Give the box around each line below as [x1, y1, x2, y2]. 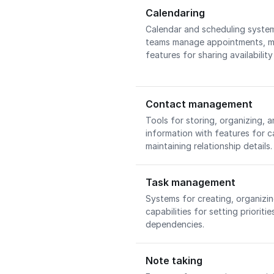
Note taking [146, 254, 202, 267]
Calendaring [146, 7, 205, 19]
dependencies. [146, 219, 207, 229]
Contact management [146, 98, 253, 110]
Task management [146, 176, 235, 188]
